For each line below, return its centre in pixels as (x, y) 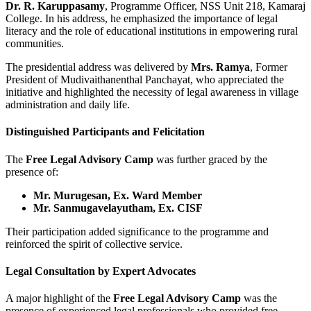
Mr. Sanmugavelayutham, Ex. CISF (118, 208)
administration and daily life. (68, 105)
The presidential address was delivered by (98, 67)
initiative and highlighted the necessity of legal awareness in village (152, 92)
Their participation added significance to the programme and (137, 231)
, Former (269, 67)
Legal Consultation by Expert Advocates (101, 271)
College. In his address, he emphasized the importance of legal (142, 19)
